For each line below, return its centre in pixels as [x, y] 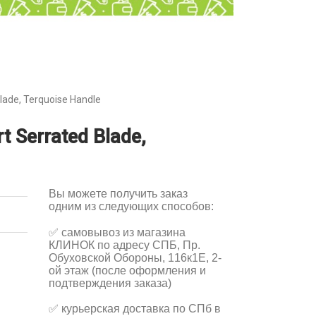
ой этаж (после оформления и [127, 270]
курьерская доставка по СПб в [139, 308]
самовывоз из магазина [122, 232]
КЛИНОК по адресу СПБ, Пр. [124, 245]
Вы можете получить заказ [118, 193]
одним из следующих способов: [131, 206]
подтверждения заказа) [110, 283]
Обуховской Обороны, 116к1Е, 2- [135, 257]
